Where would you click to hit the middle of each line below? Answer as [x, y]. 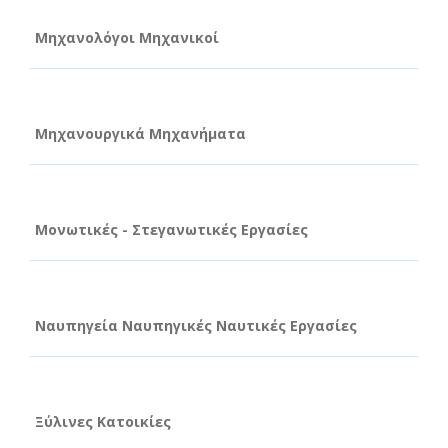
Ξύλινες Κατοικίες [103, 421]
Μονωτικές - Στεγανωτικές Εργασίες [171, 229]
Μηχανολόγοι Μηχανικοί [127, 37]
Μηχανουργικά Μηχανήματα [140, 133]
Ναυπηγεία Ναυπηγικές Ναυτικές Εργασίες [196, 325]
